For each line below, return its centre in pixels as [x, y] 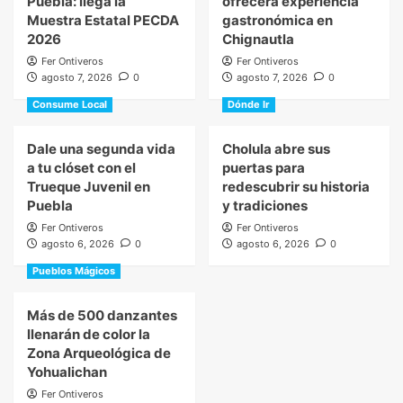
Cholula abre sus [276, 149]
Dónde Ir [248, 105]
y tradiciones [264, 206]
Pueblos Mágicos [74, 271]
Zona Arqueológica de [99, 354]
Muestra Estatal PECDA [103, 21]
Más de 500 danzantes [102, 316]
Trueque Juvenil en [89, 187]
